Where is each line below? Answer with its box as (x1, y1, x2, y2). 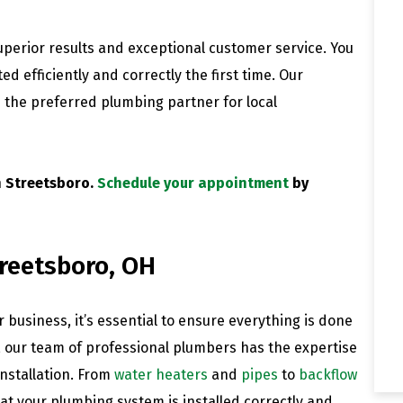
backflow (299, 365, 357, 383)
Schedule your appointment (97, 174, 289, 192)
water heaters (114, 365, 208, 383)
